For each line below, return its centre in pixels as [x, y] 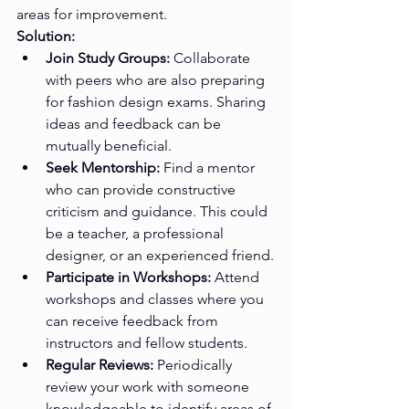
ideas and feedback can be [135, 124]
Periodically [194, 365]
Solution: [46, 37]
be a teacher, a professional [136, 234]
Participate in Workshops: [128, 278]
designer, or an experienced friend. [160, 256]
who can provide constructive [142, 190]
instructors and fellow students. [147, 343]
